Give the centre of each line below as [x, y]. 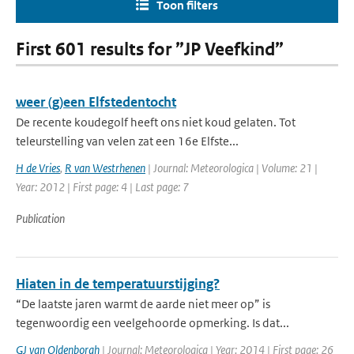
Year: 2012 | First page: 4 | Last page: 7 [102, 187]
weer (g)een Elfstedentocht [96, 102]
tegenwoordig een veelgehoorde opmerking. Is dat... [153, 323]
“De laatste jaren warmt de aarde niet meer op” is [143, 304]
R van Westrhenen [105, 168]
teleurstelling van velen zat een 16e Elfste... [127, 141]
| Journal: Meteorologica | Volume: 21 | [232, 168]
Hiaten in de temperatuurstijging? [118, 284]
